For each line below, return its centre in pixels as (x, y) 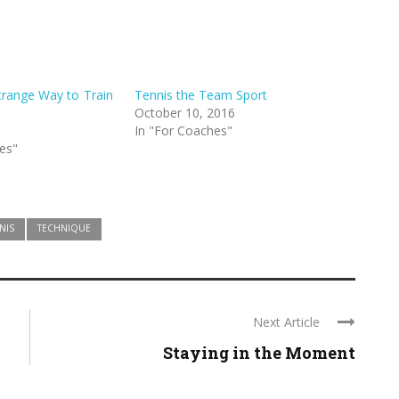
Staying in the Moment (259, 353)
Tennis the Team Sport (200, 95)
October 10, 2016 (184, 113)
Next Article (286, 322)
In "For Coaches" (183, 131)
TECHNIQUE (64, 228)
